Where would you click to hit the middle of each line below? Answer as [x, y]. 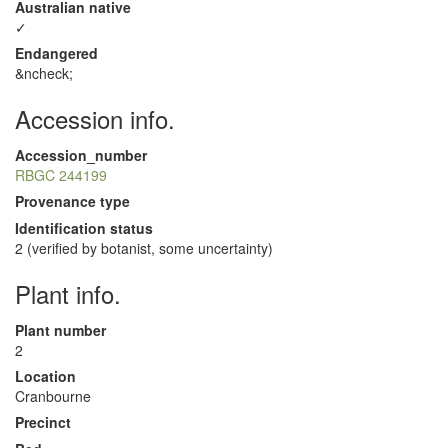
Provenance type [72, 201]
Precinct [43, 422]
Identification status [84, 228]
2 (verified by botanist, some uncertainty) [144, 248]
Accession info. [95, 118]
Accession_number [81, 155]
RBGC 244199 [61, 175]
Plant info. [68, 293]
